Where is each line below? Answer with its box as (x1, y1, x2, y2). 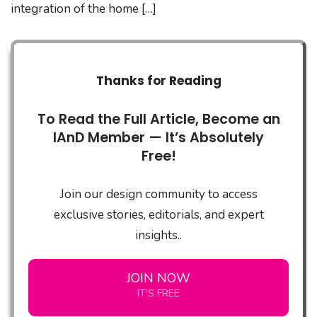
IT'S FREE (137, 286, 180, 301)
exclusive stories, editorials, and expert (53, 206, 264, 223)
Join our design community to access (59, 185, 258, 202)
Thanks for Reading (96, 71, 221, 89)
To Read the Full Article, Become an (37, 109, 280, 129)
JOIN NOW (127, 270, 190, 287)
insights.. (135, 226, 182, 243)
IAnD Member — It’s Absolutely (53, 127, 264, 147)
